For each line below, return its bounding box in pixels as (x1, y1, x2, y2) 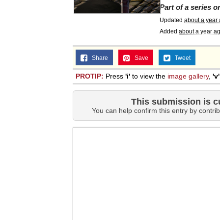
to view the (130, 72, 167, 80)
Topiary (132, 8, 161, 18)
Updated (160, 17, 184, 24)
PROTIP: (76, 72, 104, 80)
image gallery (167, 72, 209, 80)
